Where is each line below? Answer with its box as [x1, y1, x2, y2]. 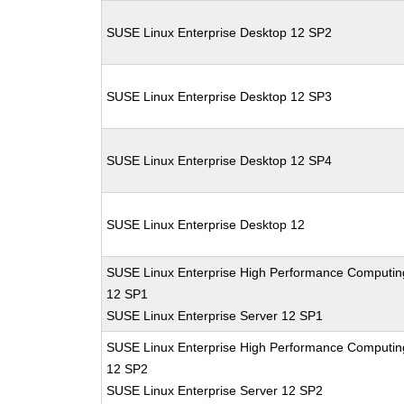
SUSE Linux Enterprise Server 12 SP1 [106, 308, 324, 323]
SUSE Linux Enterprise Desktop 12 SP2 [106, 25, 333, 40]
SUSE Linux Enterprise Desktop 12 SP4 [106, 153, 333, 168]
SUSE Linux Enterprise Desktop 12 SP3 [106, 89, 333, 104]
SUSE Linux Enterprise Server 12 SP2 [106, 383, 324, 398]
